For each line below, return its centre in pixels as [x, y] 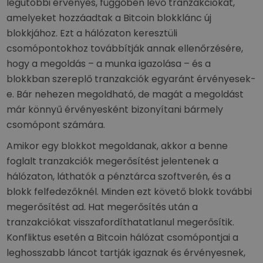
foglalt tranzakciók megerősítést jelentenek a [113, 161]
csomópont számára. [56, 125]
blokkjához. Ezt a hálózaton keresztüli [92, 33]
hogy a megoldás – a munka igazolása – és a [109, 64]
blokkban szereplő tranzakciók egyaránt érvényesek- [131, 79]
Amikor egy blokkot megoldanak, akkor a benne [117, 146]
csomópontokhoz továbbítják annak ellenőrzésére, [125, 48]
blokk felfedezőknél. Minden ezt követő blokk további [129, 192]
